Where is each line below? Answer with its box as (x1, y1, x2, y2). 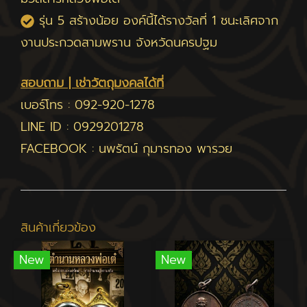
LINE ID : (21, 117, 73, 136)
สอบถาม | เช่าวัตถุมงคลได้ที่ (21, 73, 164, 93)
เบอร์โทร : (21, 95, 75, 114)
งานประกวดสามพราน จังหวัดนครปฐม (21, 33, 217, 52)
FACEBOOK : (21, 139, 99, 158)
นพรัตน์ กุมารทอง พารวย (99, 139, 232, 158)
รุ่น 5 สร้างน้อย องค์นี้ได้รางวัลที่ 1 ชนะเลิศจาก (39, 11, 278, 30)
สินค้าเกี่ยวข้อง (21, 218, 96, 237)
